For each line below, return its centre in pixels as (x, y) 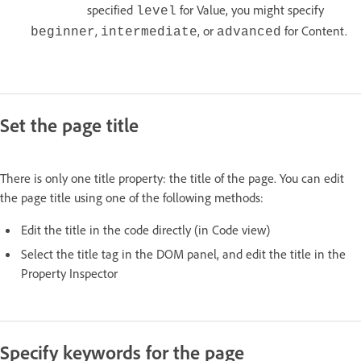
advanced (249, 33)
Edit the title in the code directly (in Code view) (145, 230)
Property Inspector (69, 274)
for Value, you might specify (250, 10)
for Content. (314, 31)
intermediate (149, 33)
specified (112, 10)
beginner (63, 33)
